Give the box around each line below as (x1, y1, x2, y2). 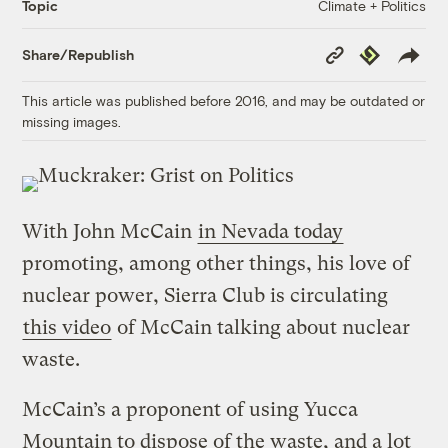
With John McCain (22, 220, 198, 244)
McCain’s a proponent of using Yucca (22, 398, 359, 422)
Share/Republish (22, 46, 135, 64)
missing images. (22, 112, 122, 130)
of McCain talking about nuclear (112, 316, 411, 340)
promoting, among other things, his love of (22, 252, 411, 276)
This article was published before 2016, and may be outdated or (22, 91, 426, 109)
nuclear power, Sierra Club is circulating (22, 284, 389, 308)
